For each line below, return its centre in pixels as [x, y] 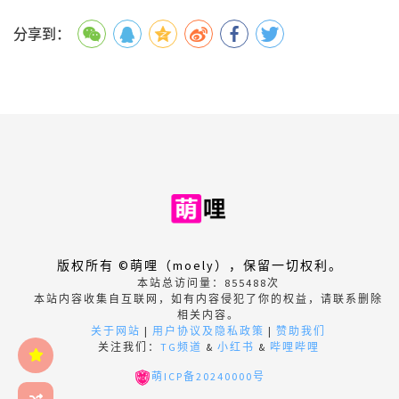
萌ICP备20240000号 [208, 377]
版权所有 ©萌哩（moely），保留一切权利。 [199, 266]
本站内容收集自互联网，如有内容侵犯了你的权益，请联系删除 [208, 299]
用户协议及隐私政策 [208, 331]
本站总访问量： [181, 283]
